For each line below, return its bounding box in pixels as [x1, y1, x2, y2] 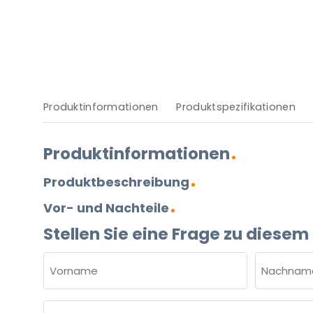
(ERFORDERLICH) [45, 272, 118, 286]
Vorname [43, 292, 95, 307]
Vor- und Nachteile [43, 198, 169, 217]
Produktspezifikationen [176, 100, 296, 115]
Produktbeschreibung [43, 173, 189, 191]
